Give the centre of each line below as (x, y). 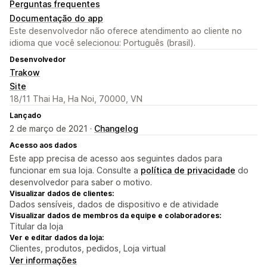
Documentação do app (56, 18)
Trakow (25, 73)
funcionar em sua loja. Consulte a (75, 170)
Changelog (116, 129)
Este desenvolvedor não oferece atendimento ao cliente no (126, 31)
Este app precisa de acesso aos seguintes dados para (116, 159)
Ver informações (43, 260)
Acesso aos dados (43, 145)
